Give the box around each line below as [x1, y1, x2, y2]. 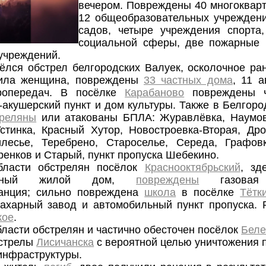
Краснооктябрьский [144, 161, 240, 174]
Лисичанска [36, 236, 94, 249]
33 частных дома [143, 74, 233, 87]
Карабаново [125, 87, 185, 99]
